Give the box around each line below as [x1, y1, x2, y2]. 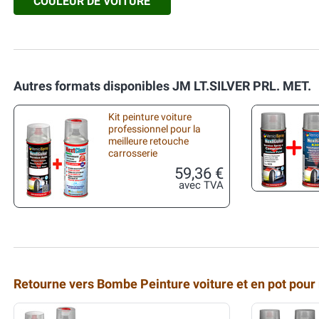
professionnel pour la [108, 123, 201, 135]
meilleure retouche [108, 135, 189, 147]
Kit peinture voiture [108, 111, 192, 123]
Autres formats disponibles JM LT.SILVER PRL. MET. [14, 78, 311, 93]
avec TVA [179, 179, 224, 192]
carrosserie [108, 147, 157, 159]
